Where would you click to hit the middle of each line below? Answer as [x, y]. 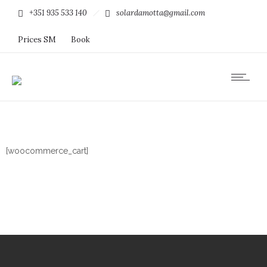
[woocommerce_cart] [47, 151]
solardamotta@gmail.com [161, 13]
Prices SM [37, 40]
